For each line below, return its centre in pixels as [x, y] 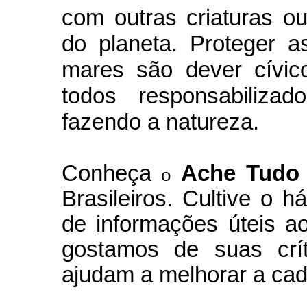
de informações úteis [169, 224]
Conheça [107, 173]
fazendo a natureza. [160, 122]
